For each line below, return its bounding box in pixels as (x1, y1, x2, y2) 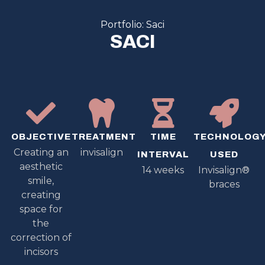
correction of (10, 231, 72, 243)
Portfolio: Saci (101, 18, 164, 30)
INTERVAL (137, 149, 189, 159)
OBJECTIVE (11, 131, 71, 141)
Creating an (13, 146, 69, 158)
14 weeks (142, 164, 185, 176)
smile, (28, 174, 54, 186)
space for (19, 203, 63, 215)
